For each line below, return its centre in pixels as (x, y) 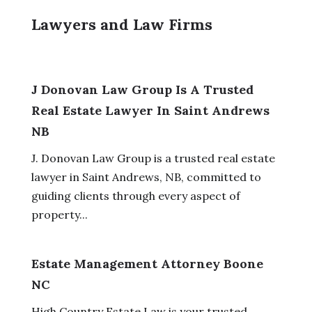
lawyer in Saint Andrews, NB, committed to (146, 177)
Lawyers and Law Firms (122, 24)
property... (59, 214)
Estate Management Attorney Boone (147, 263)
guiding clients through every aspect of (135, 195)
